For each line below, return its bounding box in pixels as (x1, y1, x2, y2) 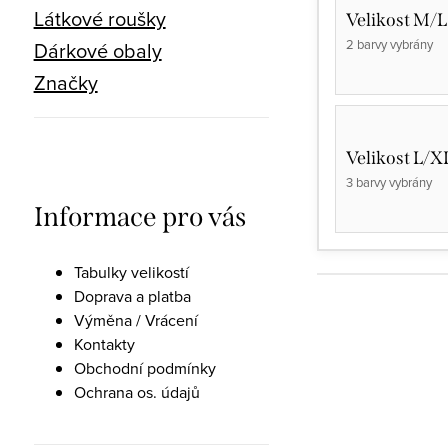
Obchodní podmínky (73, 357, 216, 379)
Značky (33, 68, 98, 97)
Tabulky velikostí (73, 261, 189, 283)
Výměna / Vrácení (73, 309, 198, 331)
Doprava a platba (73, 285, 191, 307)
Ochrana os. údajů (73, 381, 200, 403)
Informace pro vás (33, 201, 247, 233)
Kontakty (73, 333, 135, 355)
